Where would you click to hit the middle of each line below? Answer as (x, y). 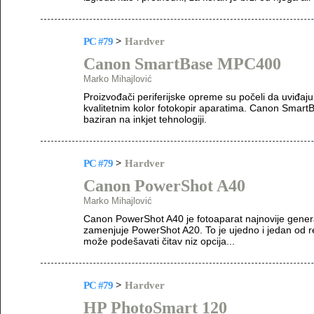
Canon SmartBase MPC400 (182, 64)
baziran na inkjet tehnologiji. (145, 119)
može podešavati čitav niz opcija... (159, 241)
